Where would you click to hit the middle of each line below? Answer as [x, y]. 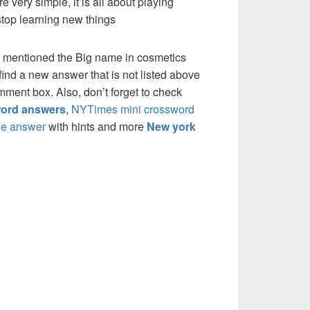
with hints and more [96, 127]
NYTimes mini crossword [133, 109]
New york [171, 127]
